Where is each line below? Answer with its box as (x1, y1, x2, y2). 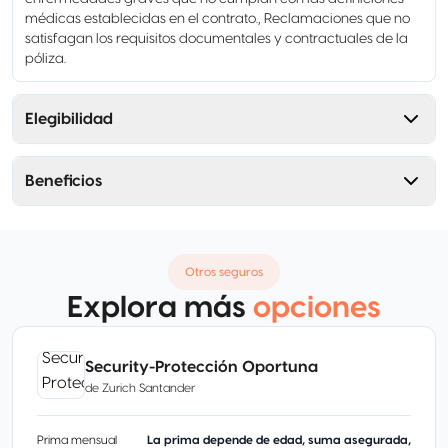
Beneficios (25, 173, 102, 189)
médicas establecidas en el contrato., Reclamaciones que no (25, 12, 410, 26)
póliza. (25, 52, 66, 66)
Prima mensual (37, 434, 117, 446)
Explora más (67, 293, 246, 323)
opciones (253, 293, 381, 323)
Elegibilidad (25, 111, 113, 127)
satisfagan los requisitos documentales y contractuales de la (25, 32, 408, 46)
